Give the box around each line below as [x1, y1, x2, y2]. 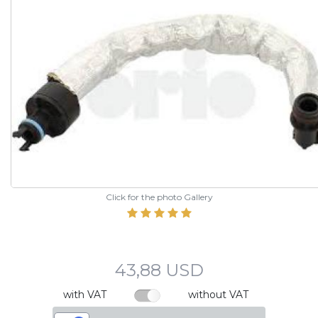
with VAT [63, 288, 106, 302]
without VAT [188, 288, 248, 302]
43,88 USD [114, 260, 204, 281]
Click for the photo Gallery [105, 192, 213, 203]
